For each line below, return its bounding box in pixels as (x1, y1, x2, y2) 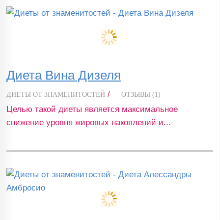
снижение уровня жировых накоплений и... (6, 118, 171, 128)
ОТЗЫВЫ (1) (121, 91, 161, 99)
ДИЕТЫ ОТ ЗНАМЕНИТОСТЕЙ (6, 91, 106, 99)
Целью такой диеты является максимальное (6, 105, 178, 114)
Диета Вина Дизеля (6, 68, 121, 82)
